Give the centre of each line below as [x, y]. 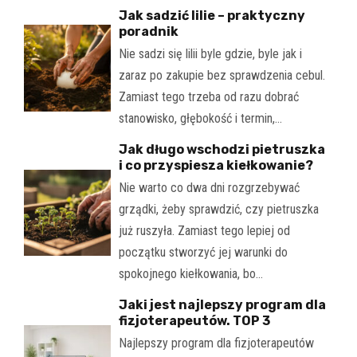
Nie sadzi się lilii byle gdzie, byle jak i [210, 53]
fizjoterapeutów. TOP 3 [194, 320]
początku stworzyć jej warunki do [203, 252]
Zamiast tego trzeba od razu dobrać [208, 96]
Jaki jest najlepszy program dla [222, 304]
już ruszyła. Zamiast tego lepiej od [204, 230]
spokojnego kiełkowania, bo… [190, 273]
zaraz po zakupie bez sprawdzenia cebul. [222, 75]
